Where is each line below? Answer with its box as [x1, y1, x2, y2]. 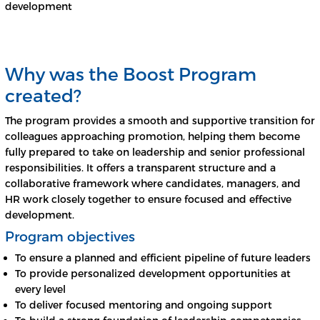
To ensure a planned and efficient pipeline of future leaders [15, 251, 311, 264]
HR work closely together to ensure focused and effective [5, 193, 291, 206]
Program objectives [5, 228, 135, 245]
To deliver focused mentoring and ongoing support [15, 299, 272, 311]
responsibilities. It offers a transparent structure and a [5, 161, 276, 174]
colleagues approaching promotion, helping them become [5, 130, 300, 143]
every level [15, 283, 66, 296]
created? [5, 84, 81, 106]
